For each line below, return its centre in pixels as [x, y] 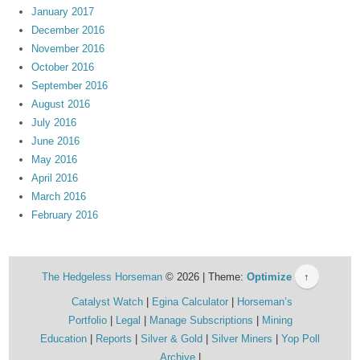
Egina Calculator [190, 302]
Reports [114, 339]
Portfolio [87, 321]
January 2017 [63, 12]
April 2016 [55, 178]
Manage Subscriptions [201, 321]
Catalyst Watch [107, 302]
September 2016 [70, 86]
